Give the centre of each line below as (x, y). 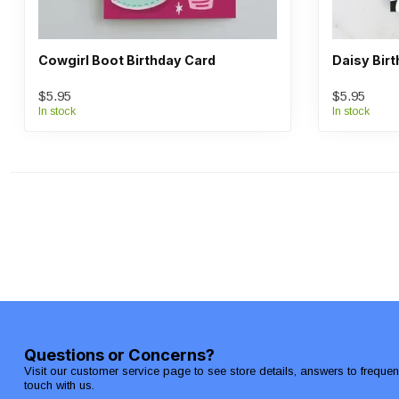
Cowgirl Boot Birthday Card (127, 60)
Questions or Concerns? (119, 354)
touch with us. (59, 385)
